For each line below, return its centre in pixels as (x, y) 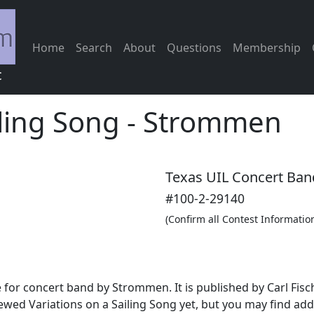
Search (94, 47)
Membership (267, 47)
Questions (194, 47)
